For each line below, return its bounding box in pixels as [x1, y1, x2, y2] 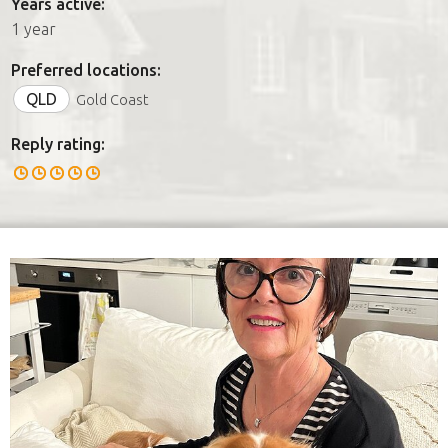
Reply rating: [11, 134, 105, 153]
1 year [11, 19, 56, 38]
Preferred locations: [11, 60, 161, 79]
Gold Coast [76, 91, 148, 108]
